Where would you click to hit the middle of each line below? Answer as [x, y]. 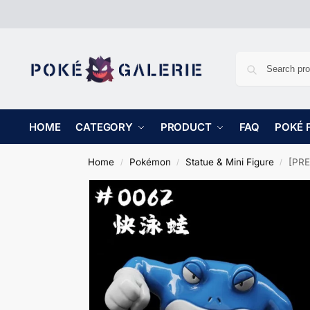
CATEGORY [104, 127]
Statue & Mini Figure [229, 162]
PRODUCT [186, 127]
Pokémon [150, 162]
